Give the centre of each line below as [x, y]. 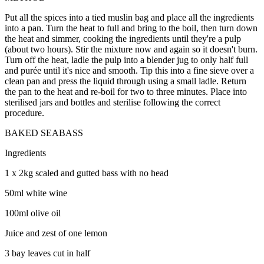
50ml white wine [36, 193]
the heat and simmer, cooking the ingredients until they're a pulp [123, 38]
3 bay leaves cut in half [47, 253]
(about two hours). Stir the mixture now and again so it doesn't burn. [131, 49]
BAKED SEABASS [44, 133]
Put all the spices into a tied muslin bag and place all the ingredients [129, 17]
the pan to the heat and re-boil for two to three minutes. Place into [126, 91]
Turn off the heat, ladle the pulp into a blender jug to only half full [126, 60]
